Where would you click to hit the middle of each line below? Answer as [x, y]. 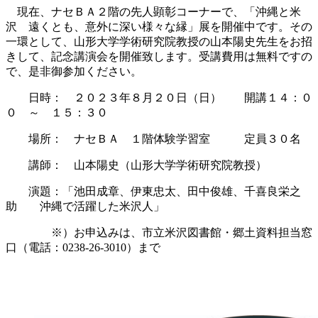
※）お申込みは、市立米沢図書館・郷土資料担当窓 [159, 233]
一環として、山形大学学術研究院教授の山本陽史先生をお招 [159, 42]
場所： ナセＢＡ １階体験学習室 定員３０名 [153, 139]
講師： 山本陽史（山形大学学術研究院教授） [136, 165]
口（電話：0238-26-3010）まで [83, 248]
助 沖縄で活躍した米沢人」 [85, 207]
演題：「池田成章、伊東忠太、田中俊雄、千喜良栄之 [153, 192]
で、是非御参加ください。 [74, 72]
